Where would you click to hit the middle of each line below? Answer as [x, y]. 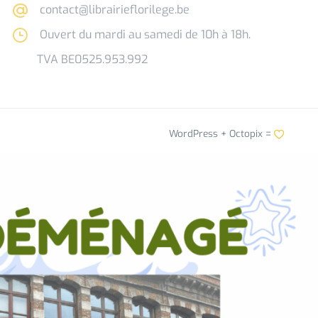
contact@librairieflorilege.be [114, 10]
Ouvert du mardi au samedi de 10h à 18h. [144, 35]
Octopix [246, 133]
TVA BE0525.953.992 [93, 60]
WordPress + [199, 133]
